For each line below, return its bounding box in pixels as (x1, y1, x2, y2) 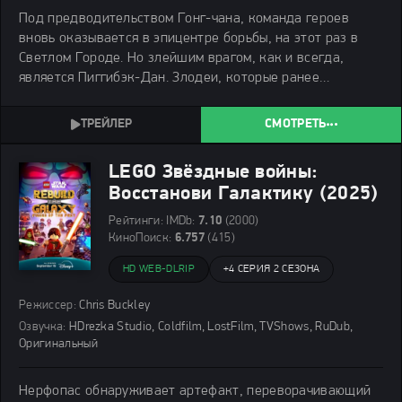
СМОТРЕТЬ (265, 118, 327, 131)
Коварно (19, 129, 73, 144)
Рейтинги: (109, 214, 163, 228)
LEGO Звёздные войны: (109, 162, 319, 183)
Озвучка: (19, 319, 66, 334)
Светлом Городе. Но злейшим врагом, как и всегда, (19, 50, 345, 66)
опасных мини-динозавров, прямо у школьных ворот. (19, 109, 351, 125)
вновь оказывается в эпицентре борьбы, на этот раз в (19, 31, 359, 46)
